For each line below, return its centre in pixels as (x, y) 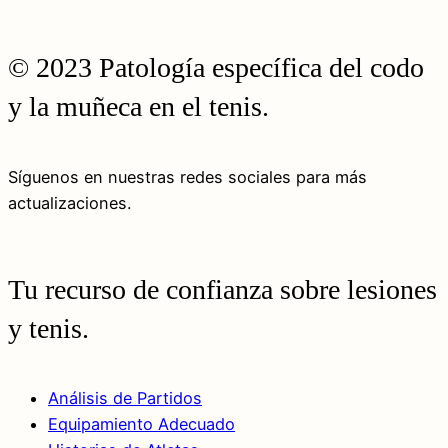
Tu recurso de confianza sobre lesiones (222, 289)
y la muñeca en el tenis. (138, 107)
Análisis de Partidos (125, 398)
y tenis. (48, 328)
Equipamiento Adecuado (141, 424)
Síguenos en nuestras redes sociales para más (187, 176)
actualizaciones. (69, 202)
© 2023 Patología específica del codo (216, 68)
